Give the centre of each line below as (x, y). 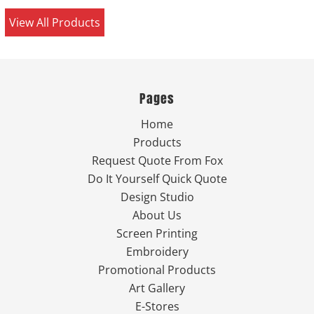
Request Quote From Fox (157, 160)
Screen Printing (157, 233)
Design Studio (157, 197)
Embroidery (157, 251)
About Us (157, 215)
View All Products (55, 23)
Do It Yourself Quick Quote (157, 178)
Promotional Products (157, 269)
